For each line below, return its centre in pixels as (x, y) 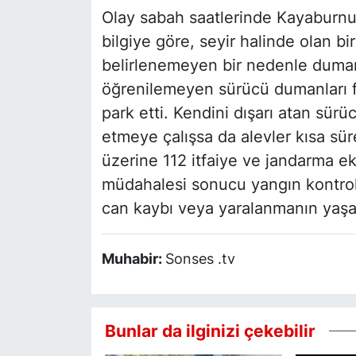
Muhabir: (133, 259)
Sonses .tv (200, 259)
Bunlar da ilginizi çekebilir (210, 330)
